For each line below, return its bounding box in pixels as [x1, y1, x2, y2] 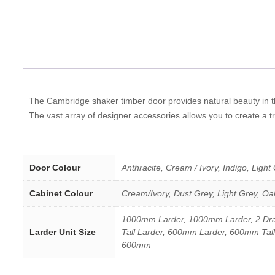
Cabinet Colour [29, 188, 93, 198]
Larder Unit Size [29, 227, 96, 237]
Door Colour [29, 162, 80, 172]
